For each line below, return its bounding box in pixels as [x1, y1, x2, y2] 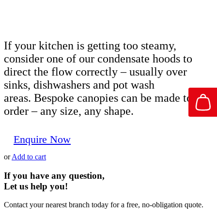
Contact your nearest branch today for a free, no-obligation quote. [4, 201, 203, 209]
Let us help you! [4, 181, 68, 191]
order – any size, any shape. [4, 104, 134, 117]
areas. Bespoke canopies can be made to [4, 91, 192, 104]
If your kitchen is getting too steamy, [4, 39, 176, 52]
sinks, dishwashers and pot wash [4, 78, 155, 91]
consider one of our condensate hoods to [4, 52, 192, 65]
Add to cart [12, 152, 46, 161]
